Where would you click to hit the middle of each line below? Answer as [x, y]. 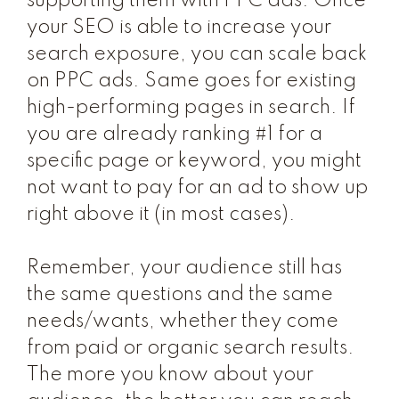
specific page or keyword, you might [194, 161]
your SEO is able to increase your [179, 28]
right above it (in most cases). [161, 215]
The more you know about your [170, 375]
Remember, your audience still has [184, 268]
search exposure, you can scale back [197, 54]
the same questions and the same [180, 295]
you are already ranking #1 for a [175, 134]
